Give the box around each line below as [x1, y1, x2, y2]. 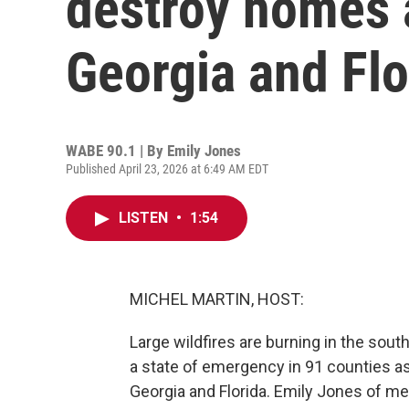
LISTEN [119, 209, 172, 226]
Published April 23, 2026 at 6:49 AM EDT [66, 162, 268, 176]
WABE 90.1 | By [66, 142, 167, 160]
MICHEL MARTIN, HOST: [130, 289, 304, 309]
